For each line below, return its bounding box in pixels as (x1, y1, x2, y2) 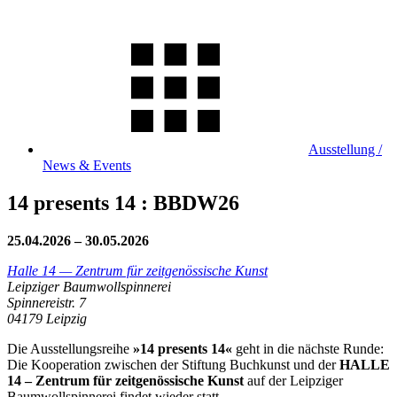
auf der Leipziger (247, 372, 343, 388)
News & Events (43, 158, 131, 173)
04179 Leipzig (7, 310, 87, 326)
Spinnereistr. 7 (7, 294, 86, 310)
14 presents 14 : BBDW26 (7, 191, 239, 214)
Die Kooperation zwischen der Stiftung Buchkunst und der (7, 356, 336, 372)
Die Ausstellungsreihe (7, 340, 129, 356)
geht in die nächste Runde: (232, 340, 384, 356)
